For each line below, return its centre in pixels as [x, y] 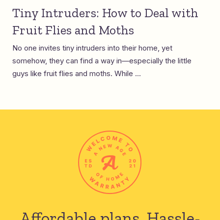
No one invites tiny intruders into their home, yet [92, 48]
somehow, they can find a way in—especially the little [102, 60]
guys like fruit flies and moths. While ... [77, 73]
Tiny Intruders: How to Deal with [105, 13]
